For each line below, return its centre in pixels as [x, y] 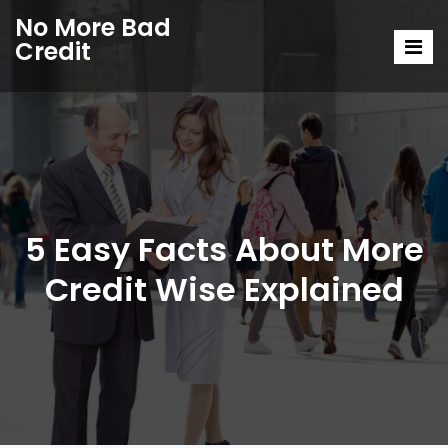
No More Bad [93, 27]
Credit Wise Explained [224, 289]
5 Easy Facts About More [224, 249]
